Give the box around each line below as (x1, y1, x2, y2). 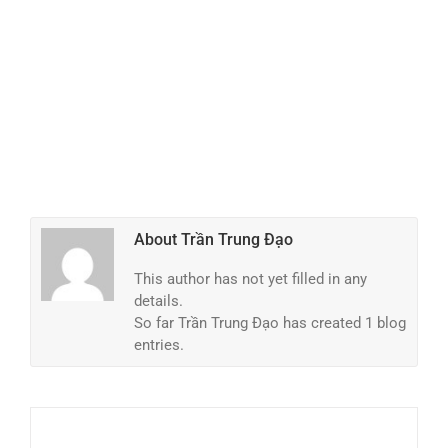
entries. (134, 336, 185, 354)
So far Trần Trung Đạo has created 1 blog (134, 314, 407, 332)
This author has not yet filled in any (134, 270, 368, 288)
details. (134, 292, 184, 310)
